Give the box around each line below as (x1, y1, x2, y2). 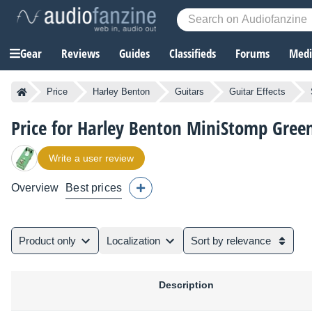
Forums (235, 45, 270, 62)
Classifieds (169, 45, 216, 62)
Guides (119, 45, 150, 62)
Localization (107, 235, 160, 247)
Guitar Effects (229, 86, 286, 97)
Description (159, 279, 214, 291)
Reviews (61, 45, 100, 62)
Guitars (175, 86, 204, 97)
